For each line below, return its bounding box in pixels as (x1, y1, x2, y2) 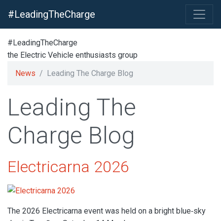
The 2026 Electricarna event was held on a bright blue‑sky (7, 206, 206, 216)
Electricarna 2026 (7, 157, 129, 176)
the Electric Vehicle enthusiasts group (7, 50, 138, 60)
